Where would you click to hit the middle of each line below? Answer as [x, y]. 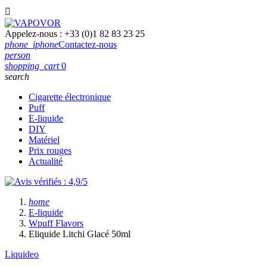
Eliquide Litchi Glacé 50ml [80, 234]
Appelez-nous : [35, 34]
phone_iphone [32, 44]
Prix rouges [50, 150]
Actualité [46, 161]
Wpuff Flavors [56, 223]
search [17, 77]
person [18, 55]
